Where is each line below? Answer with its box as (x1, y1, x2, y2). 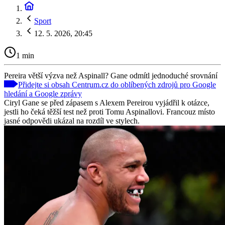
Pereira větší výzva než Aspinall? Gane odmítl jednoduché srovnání (4, 71, 217, 80)
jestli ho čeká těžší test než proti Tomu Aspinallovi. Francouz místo (4, 107, 215, 116)
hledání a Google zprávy (4, 89, 82, 98)
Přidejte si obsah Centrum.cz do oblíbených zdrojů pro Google (18, 80, 216, 89)
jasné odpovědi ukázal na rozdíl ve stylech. (4, 116, 140, 125)
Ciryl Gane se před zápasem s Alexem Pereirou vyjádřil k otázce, (4, 98, 209, 107)
